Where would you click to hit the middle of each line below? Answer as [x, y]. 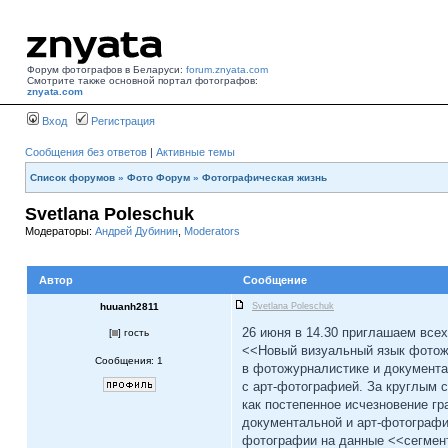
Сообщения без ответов [86, 152]
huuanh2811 [129, 306]
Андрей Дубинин [136, 231]
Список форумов [72, 177]
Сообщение [275, 280]
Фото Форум [158, 177]
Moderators [212, 231]
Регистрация [121, 121]
